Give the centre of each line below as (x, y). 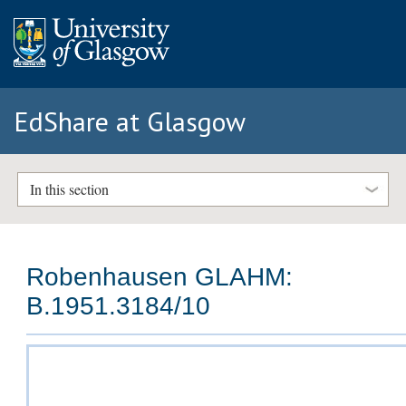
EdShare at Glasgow (130, 121)
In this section (69, 189)
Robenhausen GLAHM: (160, 277)
